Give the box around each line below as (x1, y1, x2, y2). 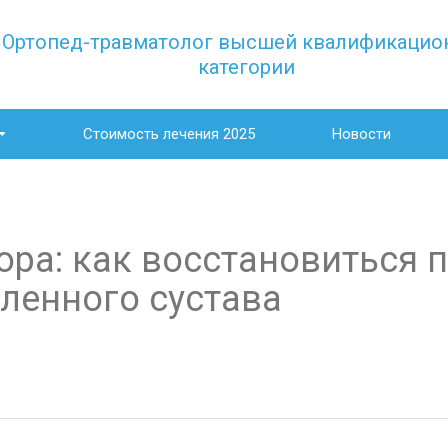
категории (197, 55, 295, 79)
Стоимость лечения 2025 (82, 125, 255, 143)
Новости (331, 125, 391, 143)
